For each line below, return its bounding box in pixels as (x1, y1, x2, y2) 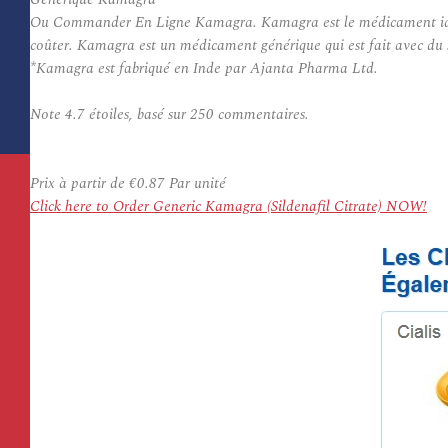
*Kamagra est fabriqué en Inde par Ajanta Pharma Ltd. (30, 57, 378, 80)
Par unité (165, 172, 226, 195)
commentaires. (214, 103, 309, 126)
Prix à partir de (30, 172, 129, 195)
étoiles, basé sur (85, 103, 190, 126)
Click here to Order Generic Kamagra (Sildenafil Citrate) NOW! (30, 195, 427, 218)
